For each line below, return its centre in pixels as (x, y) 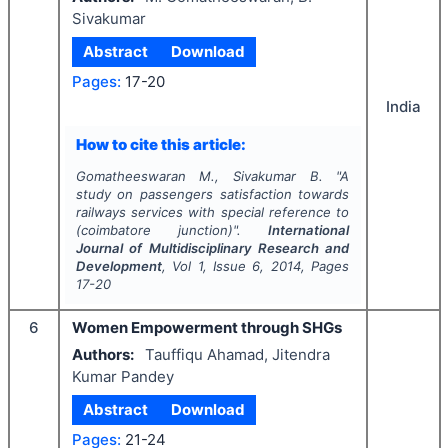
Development (118, 266)
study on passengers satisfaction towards (212, 194)
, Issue (227, 266)
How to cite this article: (160, 144)
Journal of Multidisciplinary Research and (212, 248)
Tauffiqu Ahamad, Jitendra (237, 354)
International (309, 230)
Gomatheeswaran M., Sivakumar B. (199, 176)
